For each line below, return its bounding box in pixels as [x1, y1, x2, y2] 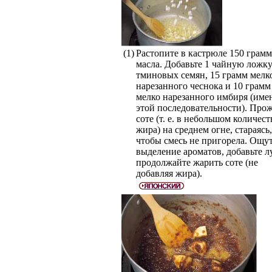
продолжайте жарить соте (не [135, 157, 258, 168]
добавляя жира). [135, 168, 202, 178]
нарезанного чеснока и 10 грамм [135, 81, 271, 91]
